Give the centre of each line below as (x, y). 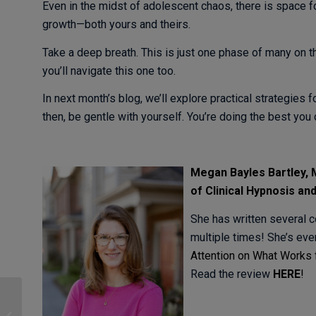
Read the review (231, 274)
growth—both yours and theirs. (116, 25)
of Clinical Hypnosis (242, 191)
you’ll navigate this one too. (109, 71)
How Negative (53, 301)
